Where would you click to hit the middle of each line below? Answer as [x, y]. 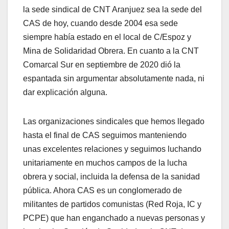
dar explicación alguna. [65, 92]
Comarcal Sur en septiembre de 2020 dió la [102, 64]
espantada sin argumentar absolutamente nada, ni [114, 78]
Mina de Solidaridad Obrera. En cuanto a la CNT [111, 51]
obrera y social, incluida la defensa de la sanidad [111, 176]
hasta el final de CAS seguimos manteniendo [105, 135]
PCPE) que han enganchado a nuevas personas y [114, 218]
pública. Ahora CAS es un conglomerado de [102, 190]
